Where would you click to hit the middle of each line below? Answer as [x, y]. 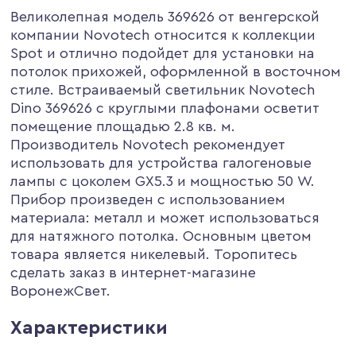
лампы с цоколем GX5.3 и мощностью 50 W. [163, 181]
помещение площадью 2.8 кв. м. [123, 126]
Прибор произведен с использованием [148, 199]
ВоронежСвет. [61, 290]
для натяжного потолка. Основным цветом [161, 236]
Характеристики [89, 328]
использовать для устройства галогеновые [161, 163]
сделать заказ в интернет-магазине [133, 272]
